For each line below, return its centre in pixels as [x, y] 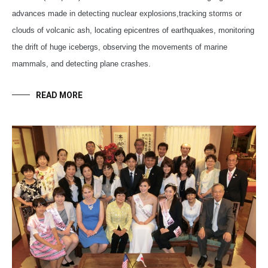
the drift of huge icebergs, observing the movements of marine [120, 47]
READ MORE [59, 95]
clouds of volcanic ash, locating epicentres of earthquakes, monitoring [133, 30]
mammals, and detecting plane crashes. [81, 63]
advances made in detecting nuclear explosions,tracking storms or [127, 13]
